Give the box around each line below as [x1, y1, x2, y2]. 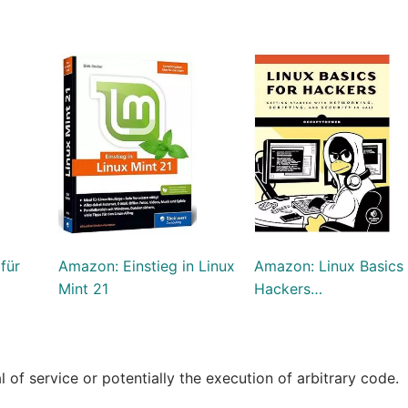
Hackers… [254, 279, 323, 298]
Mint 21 [57, 279, 108, 298]
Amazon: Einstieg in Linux [57, 256, 235, 275]
